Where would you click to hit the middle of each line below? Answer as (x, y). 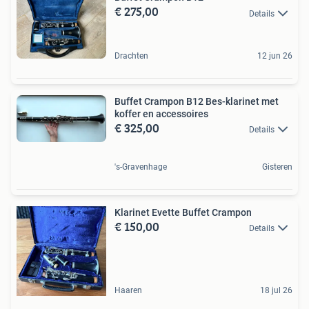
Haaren (128, 290)
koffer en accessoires (161, 113)
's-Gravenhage (141, 167)
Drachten (131, 56)
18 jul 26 (276, 290)
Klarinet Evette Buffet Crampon (183, 212)
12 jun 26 (275, 56)
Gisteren (277, 167)
